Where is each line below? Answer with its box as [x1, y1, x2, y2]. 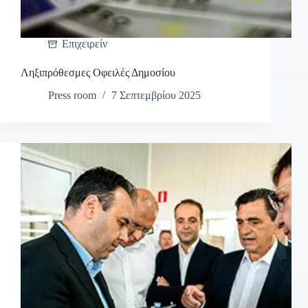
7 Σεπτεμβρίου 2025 [111, 89, 201, 102]
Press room [48, 89, 96, 102]
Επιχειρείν [62, 38, 107, 50]
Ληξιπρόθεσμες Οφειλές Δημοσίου [21, 67, 175, 79]
